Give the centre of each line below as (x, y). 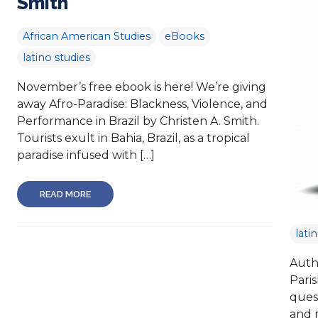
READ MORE (65, 194)
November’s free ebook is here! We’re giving (142, 87)
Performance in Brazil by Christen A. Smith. (138, 121)
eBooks (185, 36)
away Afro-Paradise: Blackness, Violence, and (142, 104)
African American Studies (87, 36)
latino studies (56, 57)
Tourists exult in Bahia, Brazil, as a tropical (133, 138)
